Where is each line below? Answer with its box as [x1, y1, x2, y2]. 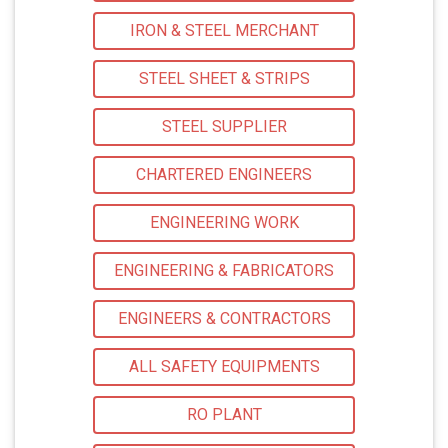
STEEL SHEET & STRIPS [138, 69, 310, 89]
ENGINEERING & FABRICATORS [114, 261, 334, 281]
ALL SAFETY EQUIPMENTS [128, 357, 320, 377]
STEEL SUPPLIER [161, 117, 287, 137]
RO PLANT [186, 405, 262, 425]
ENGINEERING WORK [149, 213, 299, 233]
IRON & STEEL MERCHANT [129, 21, 319, 41]
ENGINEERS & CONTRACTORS [117, 309, 331, 329]
